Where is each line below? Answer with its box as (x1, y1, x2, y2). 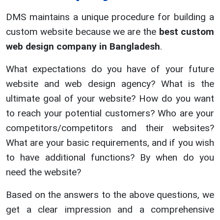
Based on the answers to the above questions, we (6, 189, 214, 201)
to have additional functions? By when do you (6, 152, 214, 164)
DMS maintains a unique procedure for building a (6, 11, 214, 23)
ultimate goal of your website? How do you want (6, 93, 214, 105)
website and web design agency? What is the (6, 78, 214, 90)
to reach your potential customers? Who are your (6, 108, 214, 119)
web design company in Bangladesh (6, 41, 160, 53)
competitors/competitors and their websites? (6, 122, 214, 134)
